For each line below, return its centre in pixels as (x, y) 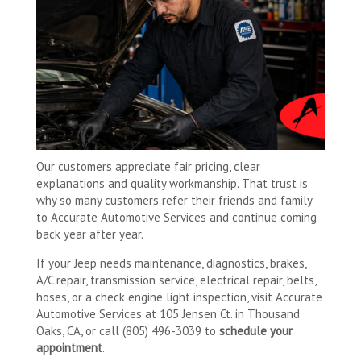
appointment (69, 347)
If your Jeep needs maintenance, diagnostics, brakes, (171, 263)
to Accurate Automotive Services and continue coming (176, 217)
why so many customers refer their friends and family (174, 200)
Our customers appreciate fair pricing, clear (148, 166)
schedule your (256, 330)
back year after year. (90, 234)
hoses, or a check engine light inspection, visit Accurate (179, 297)
